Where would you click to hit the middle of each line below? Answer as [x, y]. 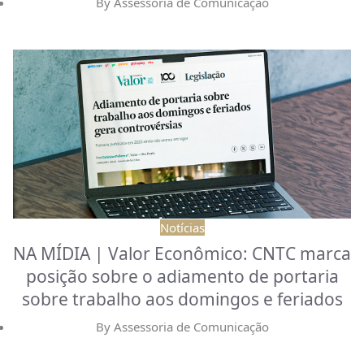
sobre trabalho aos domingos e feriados [182, 299]
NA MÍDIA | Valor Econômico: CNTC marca [182, 253]
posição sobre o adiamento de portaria [182, 276]
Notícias [182, 227]
